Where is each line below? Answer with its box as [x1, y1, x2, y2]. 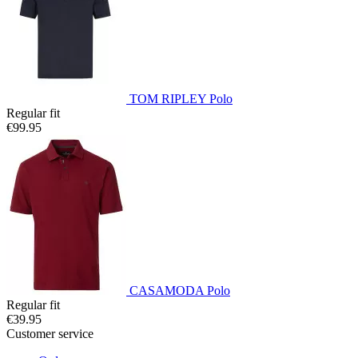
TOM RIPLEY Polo [129, 91, 233, 105]
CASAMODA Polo [129, 283, 230, 297]
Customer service [6, 326, 93, 340]
